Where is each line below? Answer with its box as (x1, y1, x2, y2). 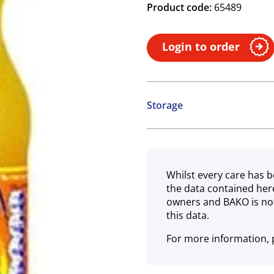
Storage (147, 98, 183, 112)
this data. (166, 209, 209, 222)
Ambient (147, 124, 186, 137)
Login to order (162, 39, 240, 54)
